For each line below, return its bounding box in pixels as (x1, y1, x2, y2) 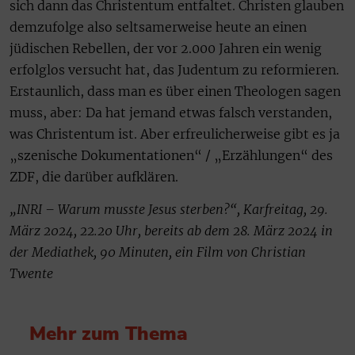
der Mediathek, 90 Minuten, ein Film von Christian (10, 244, 306, 261)
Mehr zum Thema (29, 321, 188, 347)
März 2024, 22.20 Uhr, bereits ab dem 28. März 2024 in (10, 223, 333, 239)
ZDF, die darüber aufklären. (10, 169, 178, 185)
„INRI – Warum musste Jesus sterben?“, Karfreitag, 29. (10, 201, 328, 218)
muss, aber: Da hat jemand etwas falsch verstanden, (10, 105, 332, 120)
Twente (10, 265, 53, 282)
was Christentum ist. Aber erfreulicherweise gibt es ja (10, 126, 340, 142)
